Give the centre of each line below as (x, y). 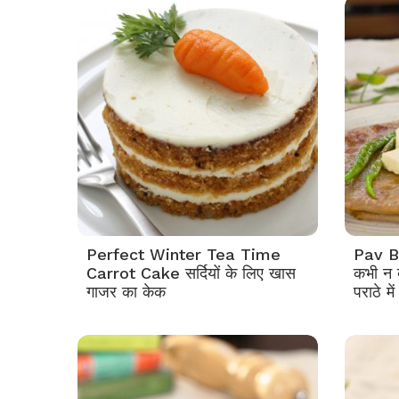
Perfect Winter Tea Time (183, 254)
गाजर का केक (126, 292)
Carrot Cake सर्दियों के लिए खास (191, 273)
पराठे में (374, 292)
